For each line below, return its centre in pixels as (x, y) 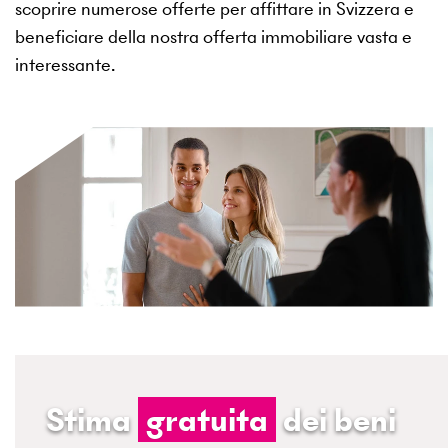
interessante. (65, 65)
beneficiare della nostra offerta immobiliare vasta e (213, 37)
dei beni (336, 419)
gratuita (207, 419)
